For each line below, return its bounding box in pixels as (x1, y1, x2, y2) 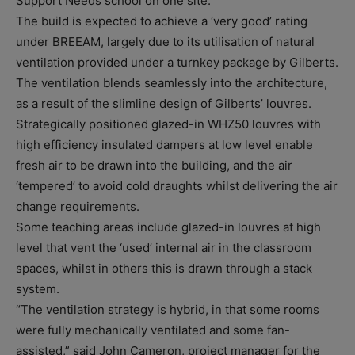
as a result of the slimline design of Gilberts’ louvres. (16, 95, 311, 111)
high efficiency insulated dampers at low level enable (16, 136, 313, 152)
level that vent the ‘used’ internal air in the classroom (16, 239, 311, 255)
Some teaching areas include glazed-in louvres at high (16, 219, 321, 235)
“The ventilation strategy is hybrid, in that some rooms (16, 301, 319, 317)
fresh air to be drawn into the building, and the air (16, 157, 292, 173)
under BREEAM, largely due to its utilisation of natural (16, 33, 315, 49)
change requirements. (16, 198, 139, 214)
